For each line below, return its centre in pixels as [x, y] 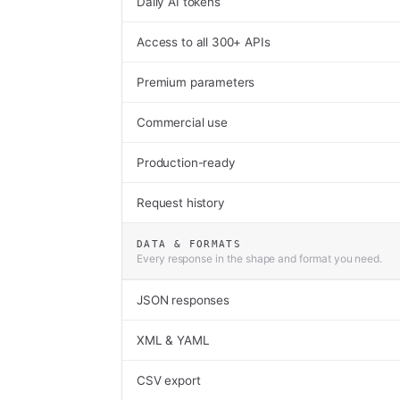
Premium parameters [196, 82]
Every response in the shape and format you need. [260, 258]
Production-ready [186, 162]
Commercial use [182, 122]
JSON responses [183, 300]
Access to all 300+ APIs [204, 42]
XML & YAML [173, 340]
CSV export [169, 380]
